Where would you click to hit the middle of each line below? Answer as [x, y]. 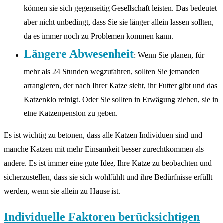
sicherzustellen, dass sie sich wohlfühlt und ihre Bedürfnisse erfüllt [108, 177]
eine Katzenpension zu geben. [71, 113]
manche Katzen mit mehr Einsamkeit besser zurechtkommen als [104, 149]
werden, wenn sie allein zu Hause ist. [62, 191]
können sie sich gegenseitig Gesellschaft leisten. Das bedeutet [120, 8]
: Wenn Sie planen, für [169, 55]
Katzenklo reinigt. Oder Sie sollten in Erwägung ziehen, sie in [121, 100]
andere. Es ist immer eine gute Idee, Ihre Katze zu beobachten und [108, 163]
